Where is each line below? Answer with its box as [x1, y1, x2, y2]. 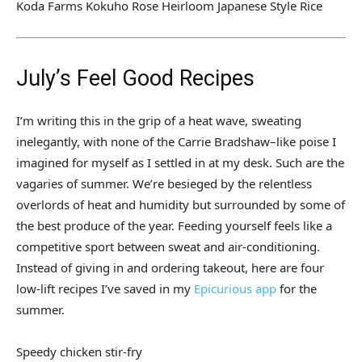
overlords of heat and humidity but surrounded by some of [16, 196, 345, 213]
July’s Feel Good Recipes [16, 65, 255, 92]
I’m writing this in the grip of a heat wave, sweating [16, 112, 301, 129]
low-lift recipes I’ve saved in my [16, 280, 194, 297]
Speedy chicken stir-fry [16, 343, 142, 360]
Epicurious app [194, 280, 276, 297]
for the [276, 280, 317, 297]
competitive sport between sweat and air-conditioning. [16, 238, 320, 255]
